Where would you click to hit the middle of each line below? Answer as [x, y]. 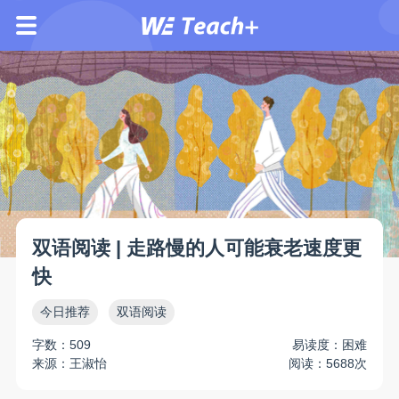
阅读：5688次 [327, 363]
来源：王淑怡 [70, 363]
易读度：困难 [329, 344]
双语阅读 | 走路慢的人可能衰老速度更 [197, 249]
